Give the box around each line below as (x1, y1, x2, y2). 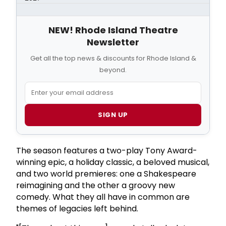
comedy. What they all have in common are (16, 191, 190, 203)
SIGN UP (98, 109, 128, 120)
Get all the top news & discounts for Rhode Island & (30, 53, 196, 63)
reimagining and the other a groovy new (16, 179, 175, 191)
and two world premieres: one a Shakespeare (16, 167, 196, 180)
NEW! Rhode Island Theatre (48, 23, 178, 36)
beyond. (99, 65, 127, 75)
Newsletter (87, 35, 139, 48)
